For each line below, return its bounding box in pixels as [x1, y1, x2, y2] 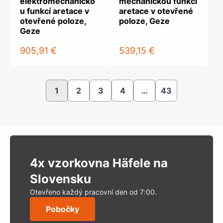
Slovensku [30, 172, 91, 186]
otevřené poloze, [20, 16, 86, 26]
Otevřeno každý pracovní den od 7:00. [30, 188, 157, 196]
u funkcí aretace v [20, 6, 89, 16]
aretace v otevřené [119, 6, 193, 16]
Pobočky [46, 204, 79, 214]
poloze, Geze [119, 16, 170, 26]
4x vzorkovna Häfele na [30, 156, 168, 170]
